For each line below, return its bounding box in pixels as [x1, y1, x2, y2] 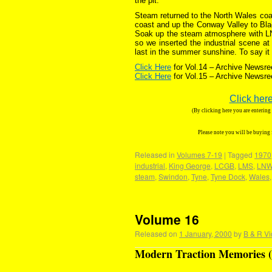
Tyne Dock [211, 171, 245, 182]
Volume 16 [135, 210, 199, 228]
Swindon [158, 171, 188, 182]
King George [169, 160, 211, 171]
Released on [135, 228, 177, 239]
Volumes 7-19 [177, 149, 222, 160]
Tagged [228, 149, 253, 160]
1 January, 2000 [179, 228, 232, 239]
